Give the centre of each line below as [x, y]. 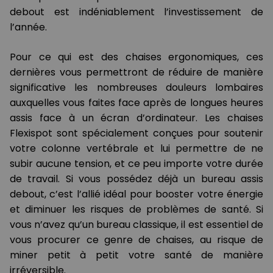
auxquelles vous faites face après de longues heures [136, 103]
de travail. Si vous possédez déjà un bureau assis [136, 179]
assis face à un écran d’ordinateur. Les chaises [136, 118]
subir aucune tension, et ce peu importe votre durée [136, 164]
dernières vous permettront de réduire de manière [136, 73]
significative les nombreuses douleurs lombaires [136, 88]
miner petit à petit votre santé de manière [136, 255]
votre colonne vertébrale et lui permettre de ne [136, 149]
